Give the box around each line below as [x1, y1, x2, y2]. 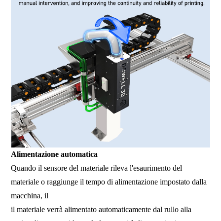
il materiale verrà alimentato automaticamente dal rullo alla [11, 205, 192, 214]
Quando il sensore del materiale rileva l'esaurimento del [11, 163, 183, 172]
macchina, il [11, 191, 51, 200]
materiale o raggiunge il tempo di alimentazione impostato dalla [11, 177, 207, 186]
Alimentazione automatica [11, 149, 100, 158]
